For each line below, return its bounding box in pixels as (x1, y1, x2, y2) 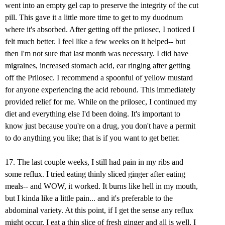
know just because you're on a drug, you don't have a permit (5, 122, 195, 131)
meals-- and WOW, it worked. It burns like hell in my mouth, (5, 182, 198, 191)
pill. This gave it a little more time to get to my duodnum (5, 13, 183, 22)
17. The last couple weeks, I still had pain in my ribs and (5, 158, 183, 167)
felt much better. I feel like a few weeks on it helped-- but (5, 37, 185, 46)
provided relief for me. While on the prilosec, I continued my (5, 97, 197, 106)
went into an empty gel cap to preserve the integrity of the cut (5, 1, 198, 10)
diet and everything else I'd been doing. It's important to (5, 109, 180, 119)
